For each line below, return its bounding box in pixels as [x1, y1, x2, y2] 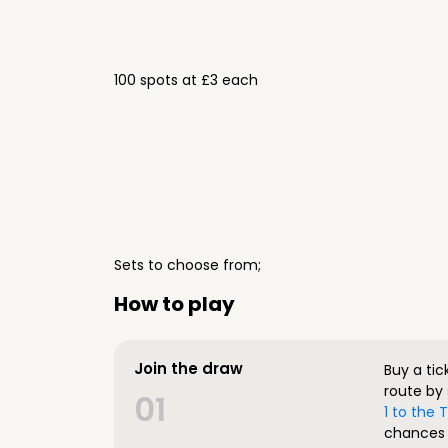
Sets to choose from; [114, 255, 261, 275]
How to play [114, 290, 235, 318]
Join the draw [134, 358, 243, 379]
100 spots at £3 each [114, 70, 258, 90]
